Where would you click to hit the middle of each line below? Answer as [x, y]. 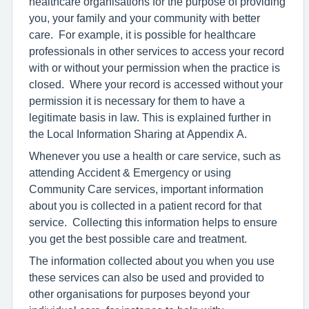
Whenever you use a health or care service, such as [155, 156]
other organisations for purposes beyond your [139, 294]
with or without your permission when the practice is [154, 68]
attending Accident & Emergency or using [130, 172]
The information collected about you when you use [152, 261]
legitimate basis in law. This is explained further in [150, 117]
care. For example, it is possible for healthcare [142, 34]
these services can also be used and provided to [147, 277]
